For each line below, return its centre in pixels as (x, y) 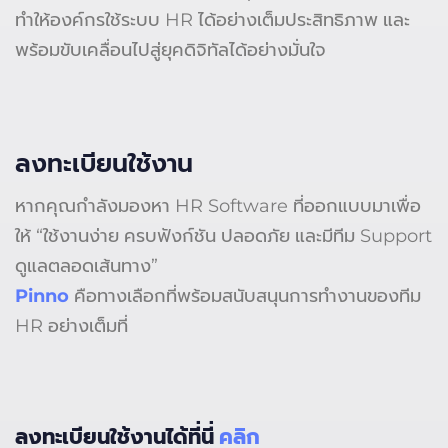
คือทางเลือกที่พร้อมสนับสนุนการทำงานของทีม (245, 296)
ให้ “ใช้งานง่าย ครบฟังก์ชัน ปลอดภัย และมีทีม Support (223, 236)
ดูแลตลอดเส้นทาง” (86, 266)
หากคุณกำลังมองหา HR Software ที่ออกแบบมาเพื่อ (218, 206)
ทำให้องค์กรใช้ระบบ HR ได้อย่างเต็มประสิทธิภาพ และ (212, 19)
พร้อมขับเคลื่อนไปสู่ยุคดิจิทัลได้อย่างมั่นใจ (170, 49)
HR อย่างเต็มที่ (71, 326)
